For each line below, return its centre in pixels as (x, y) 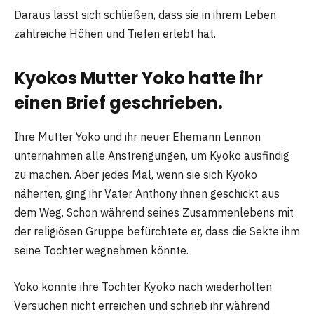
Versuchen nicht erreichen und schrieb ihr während (142, 305)
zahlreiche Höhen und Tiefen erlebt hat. (115, 33)
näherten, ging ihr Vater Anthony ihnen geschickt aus (147, 194)
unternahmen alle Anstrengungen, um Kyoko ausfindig (152, 156)
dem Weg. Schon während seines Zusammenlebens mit (154, 213)
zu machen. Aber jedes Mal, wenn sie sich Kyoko (136, 175)
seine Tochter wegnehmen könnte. (101, 251)
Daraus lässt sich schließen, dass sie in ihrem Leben (145, 14)
